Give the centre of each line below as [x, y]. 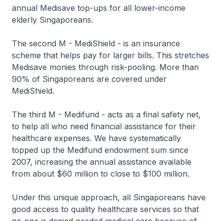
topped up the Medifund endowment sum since [100, 150]
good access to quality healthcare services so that [105, 209]
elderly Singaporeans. [53, 20]
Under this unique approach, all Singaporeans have [109, 197]
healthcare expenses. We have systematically [96, 138]
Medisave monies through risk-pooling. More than [105, 67]
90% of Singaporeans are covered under [89, 79]
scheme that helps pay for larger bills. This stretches [110, 55]
